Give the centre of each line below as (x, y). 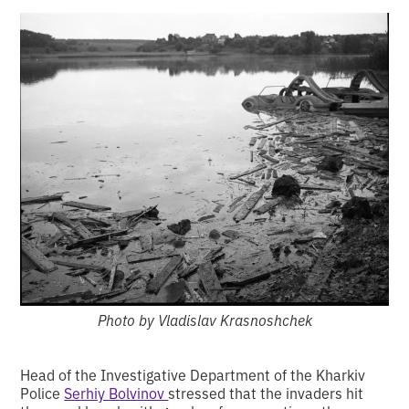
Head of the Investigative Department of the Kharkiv (193, 374)
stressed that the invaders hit (266, 393)
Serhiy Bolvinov (116, 393)
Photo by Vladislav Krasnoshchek (204, 320)
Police (42, 393)
